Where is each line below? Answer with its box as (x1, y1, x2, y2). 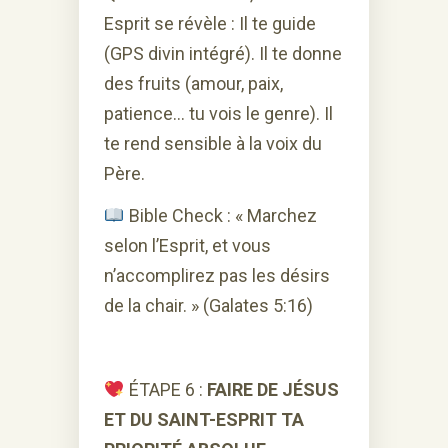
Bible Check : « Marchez (124, 204, 317, 226)
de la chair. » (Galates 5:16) (104, 294, 313, 316)
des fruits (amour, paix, (104, 72, 283, 94)
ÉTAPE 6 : (124, 378, 207, 400)
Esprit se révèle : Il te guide (104, 12, 316, 34)
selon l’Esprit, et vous (104, 234, 271, 256)
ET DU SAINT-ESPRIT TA (104, 408, 304, 430)
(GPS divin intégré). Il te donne (104, 42, 342, 64)
